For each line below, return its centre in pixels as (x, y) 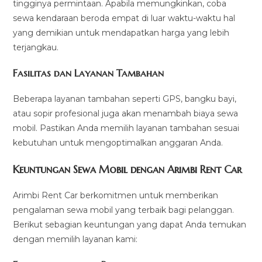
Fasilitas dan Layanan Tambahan (89, 73)
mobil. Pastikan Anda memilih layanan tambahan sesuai (126, 128)
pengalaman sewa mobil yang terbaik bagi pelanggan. (124, 210)
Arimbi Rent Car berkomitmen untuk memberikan (116, 195)
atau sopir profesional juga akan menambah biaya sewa (126, 113)
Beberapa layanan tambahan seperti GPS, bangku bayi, (125, 99)
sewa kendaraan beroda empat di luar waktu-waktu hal (124, 18)
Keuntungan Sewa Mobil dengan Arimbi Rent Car (127, 169)
